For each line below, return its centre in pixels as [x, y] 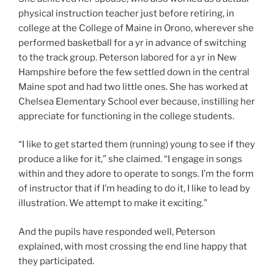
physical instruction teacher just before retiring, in [126, 13]
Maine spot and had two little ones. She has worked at [133, 87]
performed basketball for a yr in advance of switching [132, 43]
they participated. [56, 261]
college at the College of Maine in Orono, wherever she [136, 28]
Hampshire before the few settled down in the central [134, 72]
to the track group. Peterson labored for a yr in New [128, 57]
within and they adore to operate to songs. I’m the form [136, 174]
